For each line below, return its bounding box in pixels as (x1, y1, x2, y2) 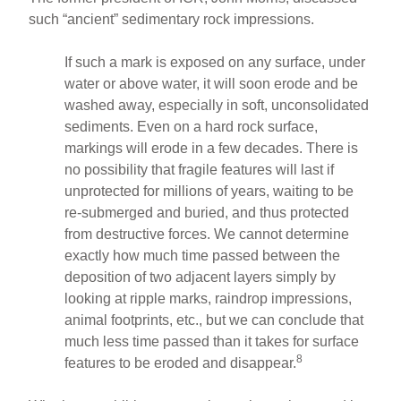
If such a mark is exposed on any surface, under (64, 54, 366, 70)
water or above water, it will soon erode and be (64, 75, 359, 91)
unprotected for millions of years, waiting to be (64, 183, 354, 199)
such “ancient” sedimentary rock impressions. (29, 11, 315, 27)
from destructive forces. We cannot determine (64, 226, 350, 242)
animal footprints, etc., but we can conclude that (64, 311, 364, 328)
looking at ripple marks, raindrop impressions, (64, 290, 353, 306)
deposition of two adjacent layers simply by (64, 269, 337, 285)
